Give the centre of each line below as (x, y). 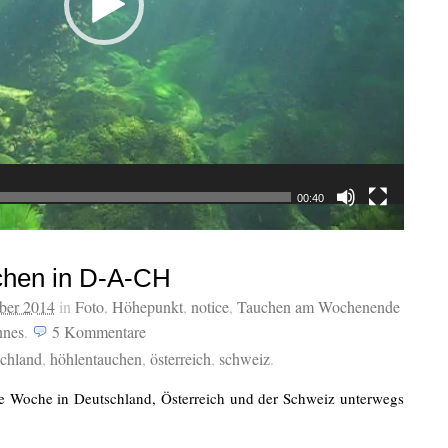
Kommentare (105, 331)
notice (210, 306)
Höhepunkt (147, 306)
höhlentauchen (96, 358)
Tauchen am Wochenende (318, 306)
